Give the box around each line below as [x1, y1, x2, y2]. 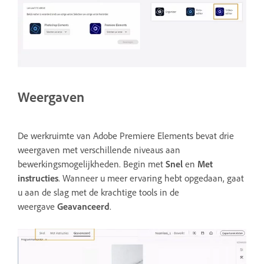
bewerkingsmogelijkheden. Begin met [18, 157, 166, 170]
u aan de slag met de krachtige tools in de [18, 186, 179, 198]
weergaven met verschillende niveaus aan [18, 143, 180, 156]
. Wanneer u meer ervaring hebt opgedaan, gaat [58, 171, 244, 184]
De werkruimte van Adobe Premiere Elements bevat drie [18, 129, 234, 141]
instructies [18, 171, 58, 184]
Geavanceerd [57, 200, 110, 212]
